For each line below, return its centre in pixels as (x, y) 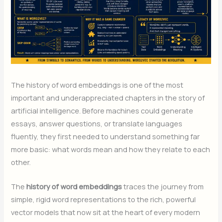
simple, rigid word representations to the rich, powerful (104, 199)
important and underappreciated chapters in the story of (108, 97)
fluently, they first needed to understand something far (106, 136)
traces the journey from (163, 187)
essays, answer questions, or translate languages (97, 123)
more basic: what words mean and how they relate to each (111, 149)
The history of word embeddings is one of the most (97, 84)
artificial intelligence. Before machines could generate (102, 110)
